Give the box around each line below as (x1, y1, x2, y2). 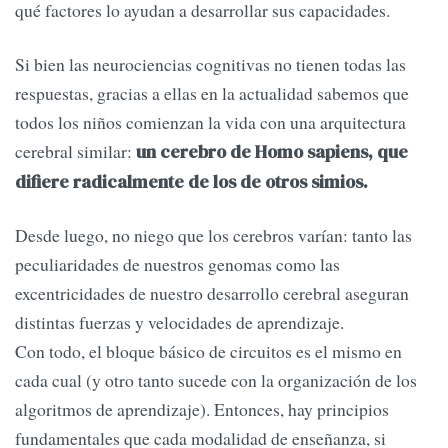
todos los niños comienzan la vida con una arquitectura (15, 109, 406, 134)
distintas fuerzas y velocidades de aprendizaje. (15, 310, 350, 335)
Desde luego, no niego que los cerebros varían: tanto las (15, 223, 412, 248)
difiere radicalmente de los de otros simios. (15, 169, 368, 194)
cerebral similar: (15, 138, 132, 163)
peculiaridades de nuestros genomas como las (15, 252, 340, 277)
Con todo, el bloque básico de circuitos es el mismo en (15, 339, 402, 364)
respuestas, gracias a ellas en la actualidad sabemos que (15, 80, 409, 105)
